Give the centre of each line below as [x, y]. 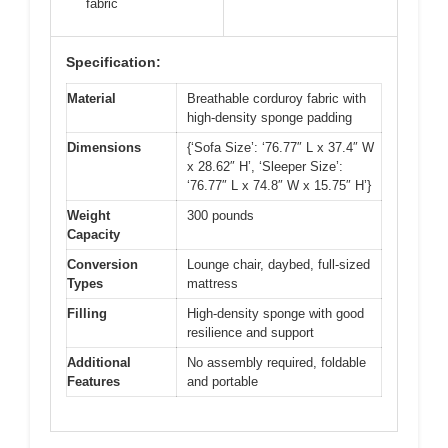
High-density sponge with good [275, 313]
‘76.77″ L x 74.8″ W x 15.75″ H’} [279, 185]
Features [93, 381]
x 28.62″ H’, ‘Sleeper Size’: [265, 166]
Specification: [113, 61]
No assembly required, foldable [276, 362]
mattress [212, 283]
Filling [87, 313]
